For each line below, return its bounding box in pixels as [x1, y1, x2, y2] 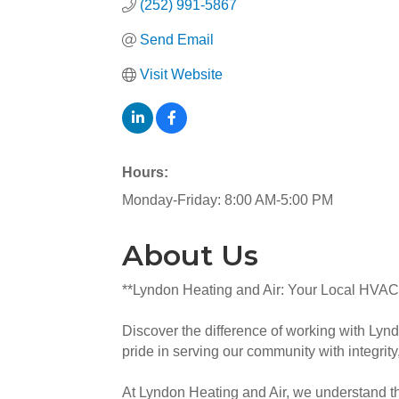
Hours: [122, 165, 168, 180]
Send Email [140, 32, 214, 47]
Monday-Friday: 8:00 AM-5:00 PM [122, 192, 333, 208]
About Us [122, 238, 258, 273]
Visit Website [140, 67, 223, 82]
